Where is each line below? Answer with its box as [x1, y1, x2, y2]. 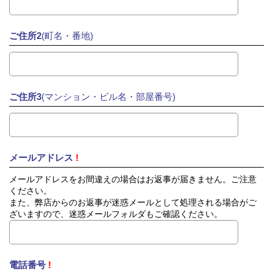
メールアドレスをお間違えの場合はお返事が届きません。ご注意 [9, 174, 257, 184]
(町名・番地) [41, 30, 93, 41]
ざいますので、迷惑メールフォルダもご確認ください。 [9, 208, 222, 219]
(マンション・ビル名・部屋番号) [41, 91, 175, 102]
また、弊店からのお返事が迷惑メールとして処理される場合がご [9, 197, 257, 207]
